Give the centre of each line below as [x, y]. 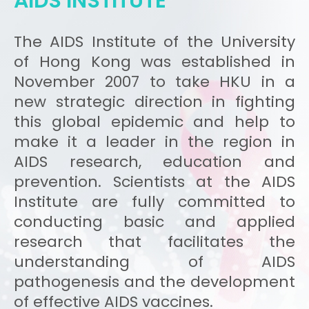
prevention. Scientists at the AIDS [154, 181]
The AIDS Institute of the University [154, 41]
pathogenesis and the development [154, 281]
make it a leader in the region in [154, 141]
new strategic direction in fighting [154, 101]
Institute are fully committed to [154, 201]
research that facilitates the [154, 241]
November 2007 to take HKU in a [154, 81]
